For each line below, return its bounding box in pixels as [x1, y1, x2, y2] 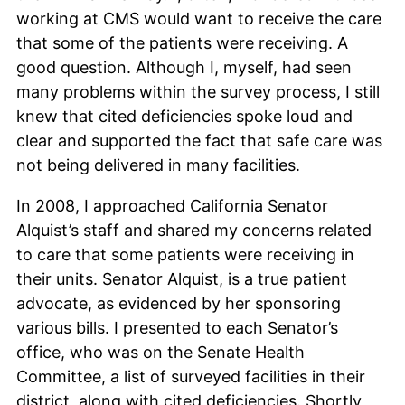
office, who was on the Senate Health [16, 342, 305, 362]
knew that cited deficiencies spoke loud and [16, 106, 353, 126]
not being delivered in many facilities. [16, 155, 300, 174]
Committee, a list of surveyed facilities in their [16, 366, 365, 386]
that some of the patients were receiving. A [16, 33, 348, 52]
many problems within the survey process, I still [16, 81, 380, 101]
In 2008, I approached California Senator [16, 195, 328, 215]
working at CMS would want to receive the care [16, 8, 381, 28]
